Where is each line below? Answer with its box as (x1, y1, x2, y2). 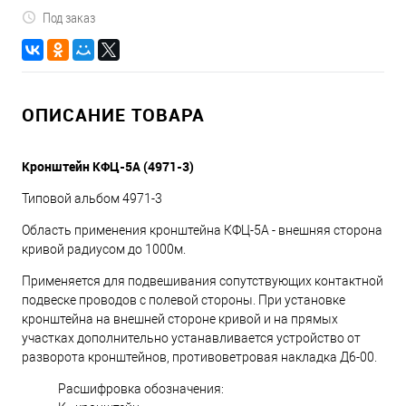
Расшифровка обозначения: (58, 381, 224, 396)
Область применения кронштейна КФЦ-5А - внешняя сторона (22, 222, 382, 237)
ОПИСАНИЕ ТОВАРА (22, 101, 205, 127)
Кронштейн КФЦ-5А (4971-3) (22, 157, 194, 175)
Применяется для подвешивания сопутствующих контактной (22, 273, 383, 288)
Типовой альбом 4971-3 (22, 190, 162, 206)
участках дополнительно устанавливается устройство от (22, 330, 361, 345)
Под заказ (43, 8, 95, 26)
